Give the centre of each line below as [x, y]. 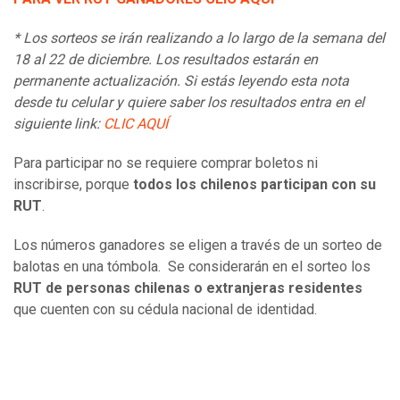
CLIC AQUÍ [136, 124]
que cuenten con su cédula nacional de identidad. [165, 310]
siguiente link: [58, 124]
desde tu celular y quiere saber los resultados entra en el [189, 103]
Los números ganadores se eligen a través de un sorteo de [198, 246]
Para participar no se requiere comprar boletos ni [166, 163]
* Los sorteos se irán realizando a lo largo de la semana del [199, 38]
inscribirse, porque [73, 185]
